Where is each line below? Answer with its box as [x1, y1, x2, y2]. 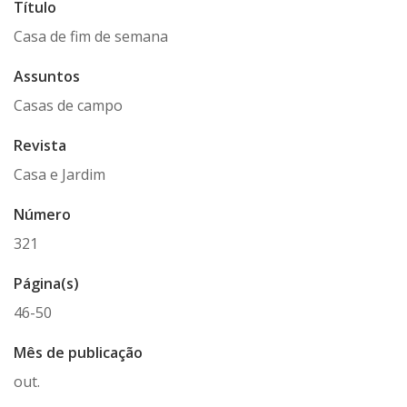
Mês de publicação [14, 342, 143, 362]
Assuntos [14, 66, 80, 86]
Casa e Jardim [14, 164, 105, 184]
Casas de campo [14, 95, 123, 115]
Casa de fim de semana [14, 26, 168, 46]
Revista [14, 135, 66, 155]
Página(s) [14, 273, 79, 293]
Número [14, 204, 71, 224]
